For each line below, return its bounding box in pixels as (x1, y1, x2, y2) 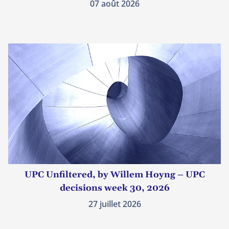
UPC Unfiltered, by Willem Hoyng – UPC (24, 169, 205, 181)
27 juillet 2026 (88, 198, 141, 210)
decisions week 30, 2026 (59, 182, 170, 194)
